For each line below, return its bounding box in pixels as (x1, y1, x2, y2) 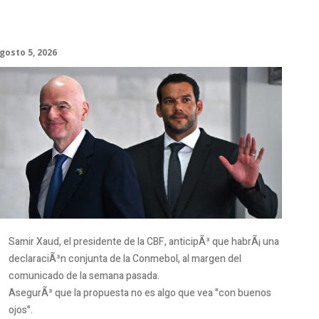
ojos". (8, 302, 33, 318)
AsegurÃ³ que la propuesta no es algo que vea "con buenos (8, 285, 271, 300)
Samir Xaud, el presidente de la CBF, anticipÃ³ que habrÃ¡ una (8, 234, 279, 249)
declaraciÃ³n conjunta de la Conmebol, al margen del (8, 251, 241, 266)
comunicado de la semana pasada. (8, 268, 159, 283)
